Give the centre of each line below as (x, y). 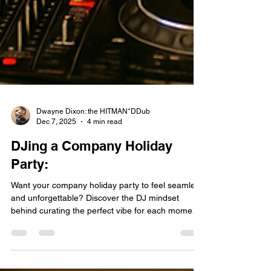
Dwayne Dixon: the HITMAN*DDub (93, 191)
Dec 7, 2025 (56, 201)
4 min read (105, 201)
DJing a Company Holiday (92, 226)
